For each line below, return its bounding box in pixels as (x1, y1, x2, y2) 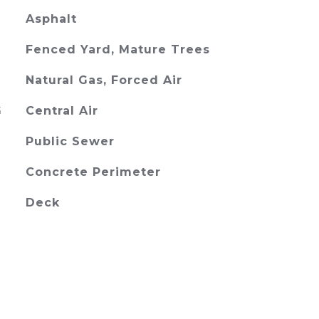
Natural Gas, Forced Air (25, 73, 182, 87)
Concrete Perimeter (25, 165, 161, 179)
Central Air (25, 104, 98, 117)
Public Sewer (25, 135, 115, 148)
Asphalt (25, 12, 77, 26)
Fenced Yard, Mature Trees (25, 43, 210, 56)
